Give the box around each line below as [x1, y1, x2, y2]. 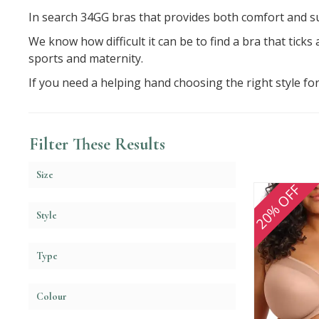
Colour [36, 290, 67, 303]
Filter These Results [29, 133, 165, 155]
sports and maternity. [28, 50, 146, 66]
